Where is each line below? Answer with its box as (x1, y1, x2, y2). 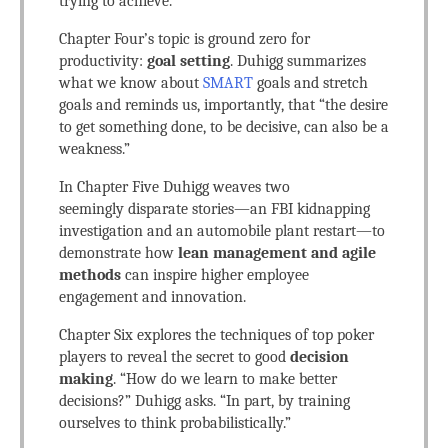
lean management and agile (178, 244, 376, 262)
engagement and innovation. (59, 288, 246, 306)
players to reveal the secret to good (59, 348, 290, 366)
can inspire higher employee (121, 266, 309, 284)
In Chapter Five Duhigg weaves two (59, 178, 290, 196)
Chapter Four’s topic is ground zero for (59, 30, 310, 48)
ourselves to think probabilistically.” (59, 414, 291, 432)
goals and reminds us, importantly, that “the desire (59, 96, 388, 114)
